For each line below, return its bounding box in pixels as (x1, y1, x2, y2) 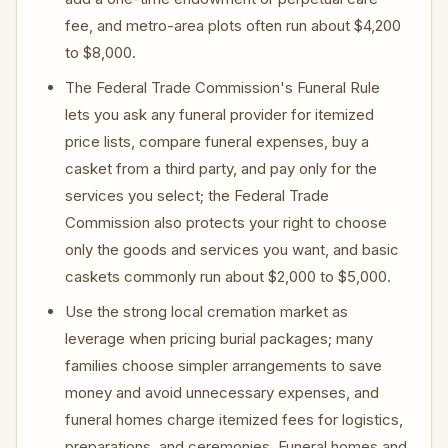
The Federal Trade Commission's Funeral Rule (65, 78, 380, 97)
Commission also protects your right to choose (65, 213, 387, 232)
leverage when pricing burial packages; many (65, 329, 373, 348)
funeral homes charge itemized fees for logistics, (65, 410, 403, 429)
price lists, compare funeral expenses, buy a (65, 132, 369, 151)
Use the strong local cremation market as (65, 302, 348, 321)
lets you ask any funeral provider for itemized (65, 105, 374, 124)
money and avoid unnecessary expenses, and (65, 383, 379, 402)
